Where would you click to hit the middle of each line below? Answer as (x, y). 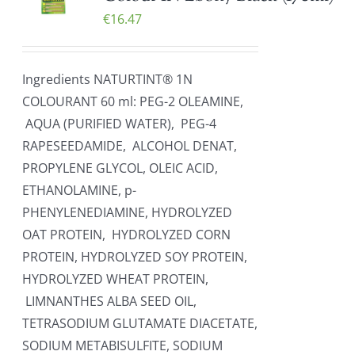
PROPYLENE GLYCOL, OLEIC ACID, (120, 168)
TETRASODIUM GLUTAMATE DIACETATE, (140, 323)
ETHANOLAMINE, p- (80, 190)
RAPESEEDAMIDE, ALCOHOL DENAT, (132, 146)
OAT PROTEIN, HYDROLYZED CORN (127, 235)
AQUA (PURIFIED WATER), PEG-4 (120, 124)
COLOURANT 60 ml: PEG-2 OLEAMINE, (133, 101)
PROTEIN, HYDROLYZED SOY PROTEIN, (135, 257)
